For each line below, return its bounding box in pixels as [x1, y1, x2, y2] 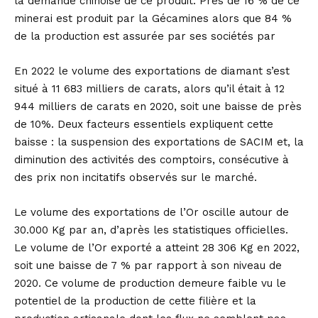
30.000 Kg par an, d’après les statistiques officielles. [14, 224, 288, 236]
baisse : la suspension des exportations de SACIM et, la [14, 136, 304, 148]
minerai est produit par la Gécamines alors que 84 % [14, 12, 292, 25]
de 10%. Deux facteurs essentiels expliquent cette [14, 118, 273, 131]
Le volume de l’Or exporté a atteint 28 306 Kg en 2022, [14, 241, 300, 254]
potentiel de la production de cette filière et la [14, 295, 256, 307]
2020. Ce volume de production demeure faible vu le [14, 277, 286, 290]
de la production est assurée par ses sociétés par [14, 30, 275, 43]
